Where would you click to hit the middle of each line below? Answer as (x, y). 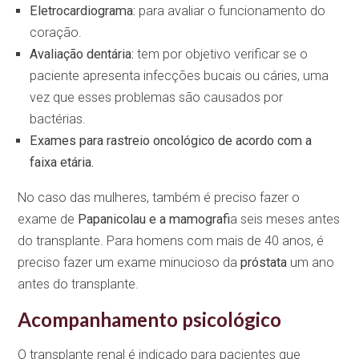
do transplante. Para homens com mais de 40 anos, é (171, 240)
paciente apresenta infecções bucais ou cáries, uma (179, 76)
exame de (48, 219)
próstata (266, 262)
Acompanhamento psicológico (150, 320)
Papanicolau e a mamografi (154, 219)
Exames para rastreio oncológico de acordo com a (171, 141)
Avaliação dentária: (82, 54)
